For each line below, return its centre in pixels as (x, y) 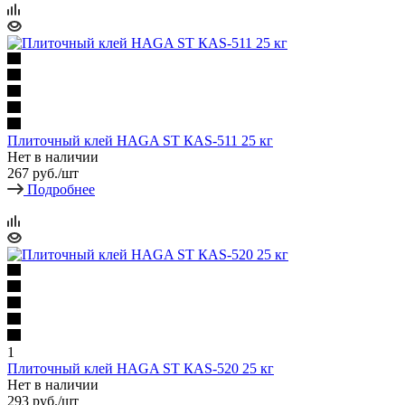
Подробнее (61, 189)
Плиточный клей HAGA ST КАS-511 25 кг (140, 140)
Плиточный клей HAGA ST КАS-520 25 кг (141, 368)
